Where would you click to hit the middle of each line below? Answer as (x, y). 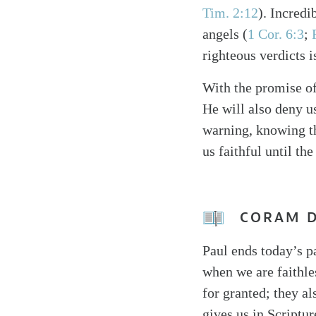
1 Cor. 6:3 (276, 34)
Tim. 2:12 (230, 13)
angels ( (225, 34)
